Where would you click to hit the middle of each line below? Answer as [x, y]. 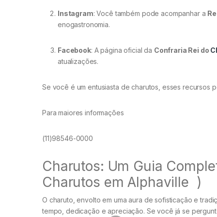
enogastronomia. [84, 25]
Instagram [76, 14]
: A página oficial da [122, 50]
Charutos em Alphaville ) [122, 182]
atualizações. [78, 62]
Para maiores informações [83, 113]
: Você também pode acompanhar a [150, 14]
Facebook [74, 50]
